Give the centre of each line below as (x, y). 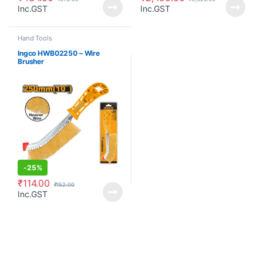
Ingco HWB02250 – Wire (59, 53)
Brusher (31, 61)
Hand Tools (35, 38)
